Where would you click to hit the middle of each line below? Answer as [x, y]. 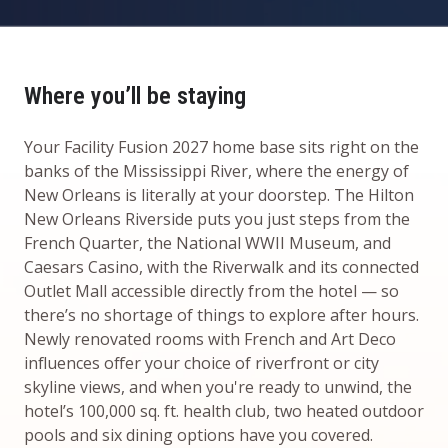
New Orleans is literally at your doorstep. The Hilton [219, 194]
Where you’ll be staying [135, 95]
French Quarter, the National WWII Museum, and [207, 242]
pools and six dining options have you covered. [200, 434]
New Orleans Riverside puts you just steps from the [217, 218]
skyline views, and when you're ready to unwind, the [218, 386]
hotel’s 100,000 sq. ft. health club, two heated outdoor [224, 410]
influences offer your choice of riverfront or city [201, 362]
